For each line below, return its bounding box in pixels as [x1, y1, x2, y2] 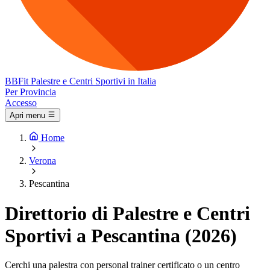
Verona [29, 155, 56, 166]
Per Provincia [5, 87, 56, 97]
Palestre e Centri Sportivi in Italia [31, 76, 156, 86]
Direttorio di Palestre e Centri [5, 202, 250, 224]
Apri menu [10, 111, 45, 121]
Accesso [5, 98, 37, 108]
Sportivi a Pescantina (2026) [5, 224, 237, 246]
